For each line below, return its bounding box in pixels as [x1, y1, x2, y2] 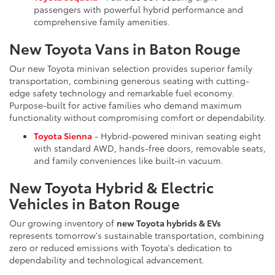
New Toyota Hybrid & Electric [9, 176, 214, 198]
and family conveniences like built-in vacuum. [34, 154, 223, 167]
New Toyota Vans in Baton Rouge [9, 37, 241, 59]
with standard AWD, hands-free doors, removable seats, [34, 142, 266, 155]
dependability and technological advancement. [9, 254, 204, 266]
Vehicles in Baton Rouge [9, 192, 180, 214]
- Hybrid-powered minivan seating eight [92, 130, 261, 142]
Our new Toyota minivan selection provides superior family [9, 62, 252, 75]
